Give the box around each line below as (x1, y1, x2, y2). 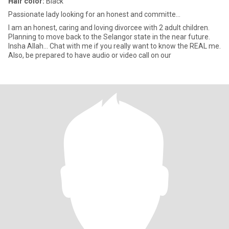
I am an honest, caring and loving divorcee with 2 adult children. (8, 24, 210, 32)
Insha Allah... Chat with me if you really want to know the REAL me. (8, 42, 221, 50)
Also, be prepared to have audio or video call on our (8, 51, 171, 59)
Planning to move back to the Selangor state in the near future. (8, 33, 210, 41)
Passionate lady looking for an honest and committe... (8, 10, 180, 18)
